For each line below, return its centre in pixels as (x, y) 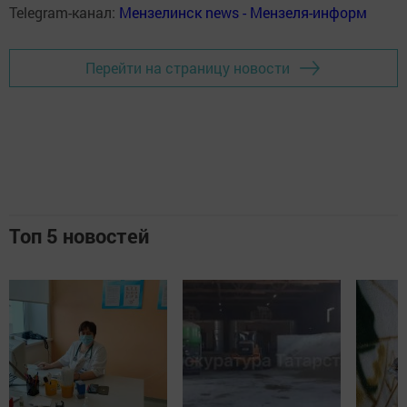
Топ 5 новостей (79, 235)
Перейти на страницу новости (188, 68)
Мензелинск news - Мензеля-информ (243, 12)
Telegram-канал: (64, 12)
